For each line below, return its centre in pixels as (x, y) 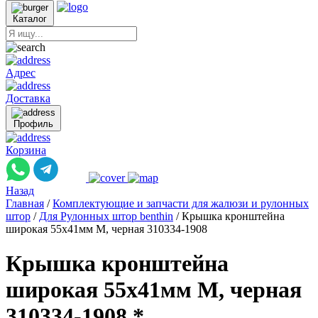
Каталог (30, 19)
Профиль (33, 124)
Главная (25, 203)
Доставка (28, 98)
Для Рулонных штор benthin (106, 216)
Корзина (26, 150)
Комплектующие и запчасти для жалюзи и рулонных (181, 203)
